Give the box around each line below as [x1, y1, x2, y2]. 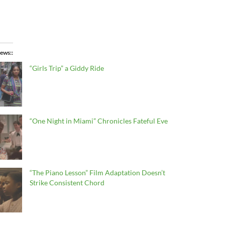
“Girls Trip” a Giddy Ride [29, 64, 104, 72]
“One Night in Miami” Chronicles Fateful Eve [29, 117, 168, 126]
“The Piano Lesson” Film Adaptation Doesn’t [29, 168, 165, 177]
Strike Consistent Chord [29, 178, 104, 187]
